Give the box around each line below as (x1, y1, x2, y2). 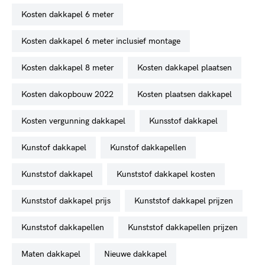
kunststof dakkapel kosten (122, 169, 215, 179)
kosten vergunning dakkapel (27, 115, 125, 126)
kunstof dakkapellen (115, 142, 186, 153)
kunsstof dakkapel (154, 115, 218, 126)
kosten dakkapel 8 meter (27, 62, 114, 73)
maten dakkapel (28, 248, 80, 259)
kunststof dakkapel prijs (27, 195, 111, 206)
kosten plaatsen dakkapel (143, 89, 232, 99)
